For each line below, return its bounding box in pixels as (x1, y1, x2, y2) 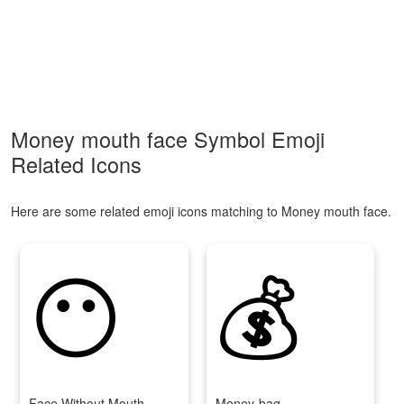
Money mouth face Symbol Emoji (11, 123, 325, 154)
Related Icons (11, 148, 142, 179)
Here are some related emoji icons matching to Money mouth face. (11, 201, 391, 220)
